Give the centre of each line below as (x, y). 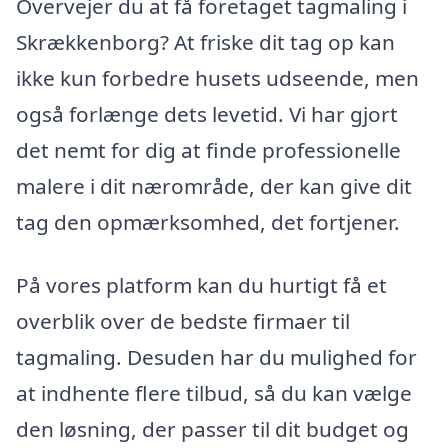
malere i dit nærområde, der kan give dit (214, 185)
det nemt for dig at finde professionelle (208, 149)
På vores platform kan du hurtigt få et (201, 285)
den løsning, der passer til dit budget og (212, 429)
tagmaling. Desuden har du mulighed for (216, 357)
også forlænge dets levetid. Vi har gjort (207, 113)
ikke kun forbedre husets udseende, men (217, 77)
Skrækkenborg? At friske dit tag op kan (205, 41)
